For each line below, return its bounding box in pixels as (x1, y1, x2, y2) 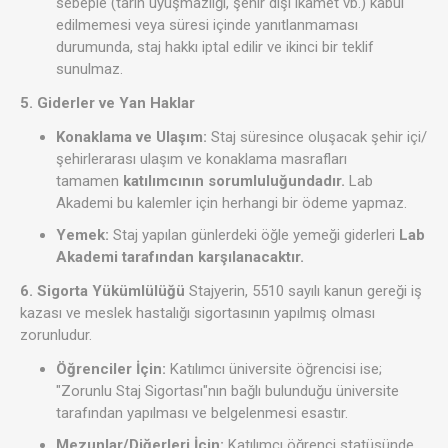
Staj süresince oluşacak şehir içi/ (207, 128, 427, 147)
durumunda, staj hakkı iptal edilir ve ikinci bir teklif (56, 38, 374, 57)
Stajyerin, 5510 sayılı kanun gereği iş (185, 282, 422, 301)
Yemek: (56, 226, 109, 245)
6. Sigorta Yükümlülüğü (20, 282, 185, 301)
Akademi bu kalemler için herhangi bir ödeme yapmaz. (56, 194, 407, 213)
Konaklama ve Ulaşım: (56, 128, 207, 147)
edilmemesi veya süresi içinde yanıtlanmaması (56, 16, 358, 35)
